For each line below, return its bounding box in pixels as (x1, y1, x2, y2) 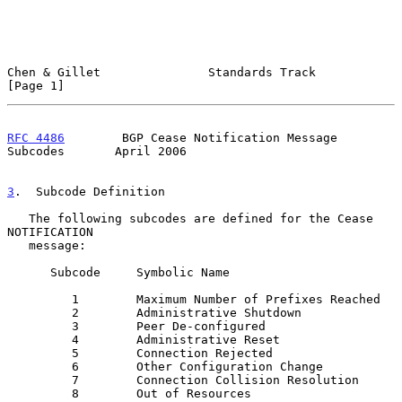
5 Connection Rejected (7, 345, 72, 360)
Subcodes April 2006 (7, 144, 187, 158)
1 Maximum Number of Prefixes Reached (7, 292, 72, 306)
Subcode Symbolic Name (7, 265, 50, 279)
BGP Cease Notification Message (65, 130, 337, 144)
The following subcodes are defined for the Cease (7, 211, 29, 225)
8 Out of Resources (7, 386, 72, 400)
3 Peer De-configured (7, 319, 72, 333)
